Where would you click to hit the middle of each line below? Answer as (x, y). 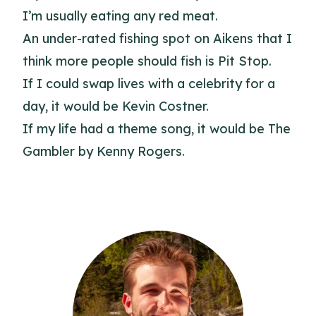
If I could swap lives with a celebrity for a (149, 84)
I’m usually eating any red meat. (120, 16)
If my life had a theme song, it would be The (157, 129)
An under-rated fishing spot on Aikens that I (157, 38)
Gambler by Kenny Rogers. (104, 151)
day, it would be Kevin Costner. (116, 106)
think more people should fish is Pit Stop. (147, 61)
